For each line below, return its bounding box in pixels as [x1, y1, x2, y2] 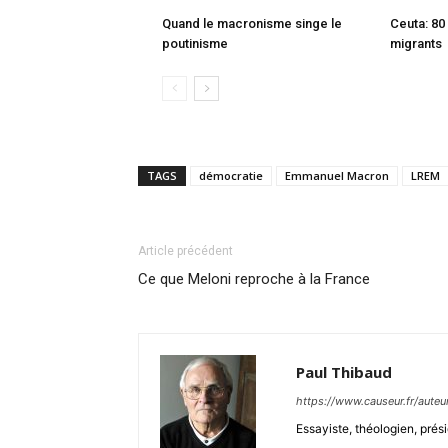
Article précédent [138, 243, 233, 258]
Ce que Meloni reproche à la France [138, 269, 370, 288]
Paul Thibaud [296, 361, 392, 382]
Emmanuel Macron [285, 167, 389, 183]
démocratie [199, 167, 263, 183]
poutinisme [162, 35, 228, 51]
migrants [390, 35, 443, 51]
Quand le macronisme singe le [162, 15, 342, 31]
